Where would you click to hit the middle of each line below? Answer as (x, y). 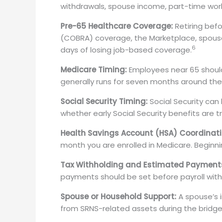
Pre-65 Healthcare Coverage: (117, 26)
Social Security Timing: (104, 101)
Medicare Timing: (94, 69)
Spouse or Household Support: (118, 196)
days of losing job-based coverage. (126, 50)
